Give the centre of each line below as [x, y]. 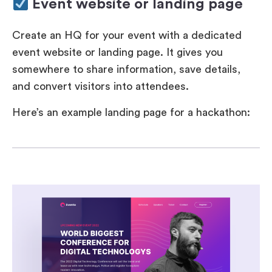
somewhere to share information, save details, [126, 70]
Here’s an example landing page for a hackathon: [131, 112]
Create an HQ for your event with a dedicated [127, 36]
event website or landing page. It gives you [117, 53]
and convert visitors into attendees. [100, 87]
